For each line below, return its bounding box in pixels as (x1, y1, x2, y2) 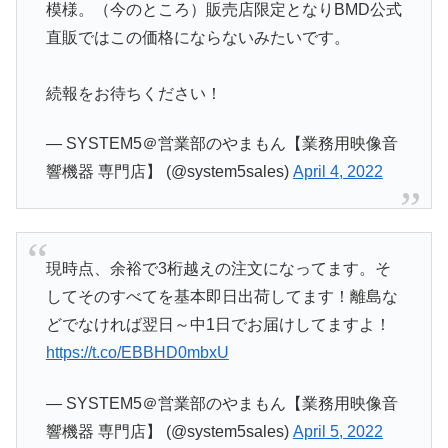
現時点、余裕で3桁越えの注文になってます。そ (45, 260, 391, 278)
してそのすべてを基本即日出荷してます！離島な (45, 288, 398, 306)
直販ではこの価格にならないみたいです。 (45, 28, 350, 46)
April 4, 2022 (292, 162, 383, 180)
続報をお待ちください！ (45, 84, 222, 102)
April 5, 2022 (292, 422, 383, 440)
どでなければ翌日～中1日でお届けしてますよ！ (45, 316, 391, 334)
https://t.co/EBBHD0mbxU (45, 344, 229, 362)
